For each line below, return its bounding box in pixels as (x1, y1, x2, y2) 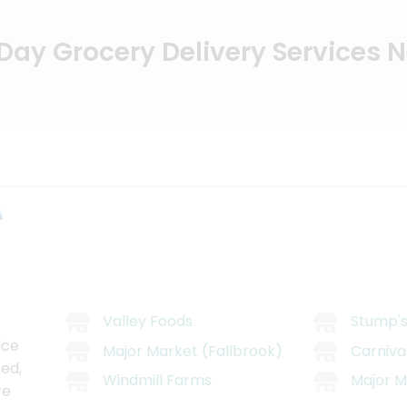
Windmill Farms (103, 370, 212, 392)
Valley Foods (103, 311, 193, 333)
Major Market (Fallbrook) (103, 340, 283, 362)
